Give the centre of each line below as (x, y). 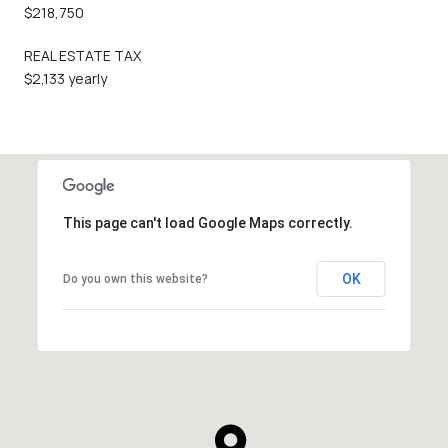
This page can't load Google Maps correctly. (207, 222)
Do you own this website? (135, 278)
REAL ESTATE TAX (82, 55)
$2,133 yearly (65, 78)
